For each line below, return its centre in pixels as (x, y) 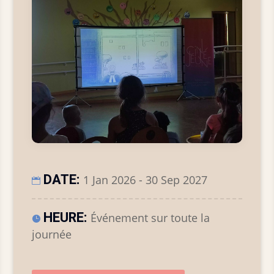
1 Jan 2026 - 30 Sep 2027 (146, 180)
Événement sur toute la (150, 218)
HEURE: (67, 218)
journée (52, 235)
